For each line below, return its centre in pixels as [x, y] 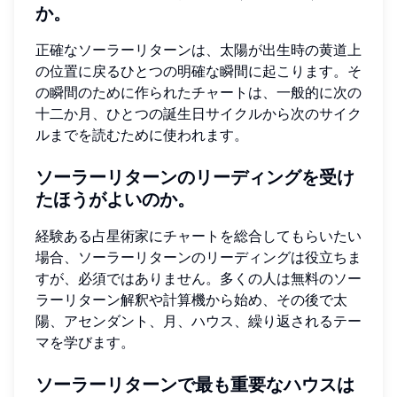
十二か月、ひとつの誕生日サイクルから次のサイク [198, 114]
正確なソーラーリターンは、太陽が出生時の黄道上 [198, 50]
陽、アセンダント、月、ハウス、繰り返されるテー [198, 321]
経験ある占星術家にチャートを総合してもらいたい [198, 236]
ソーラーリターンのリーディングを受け [195, 178]
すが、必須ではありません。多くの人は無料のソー [198, 279]
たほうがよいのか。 [115, 200]
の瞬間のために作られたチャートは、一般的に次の [198, 93]
